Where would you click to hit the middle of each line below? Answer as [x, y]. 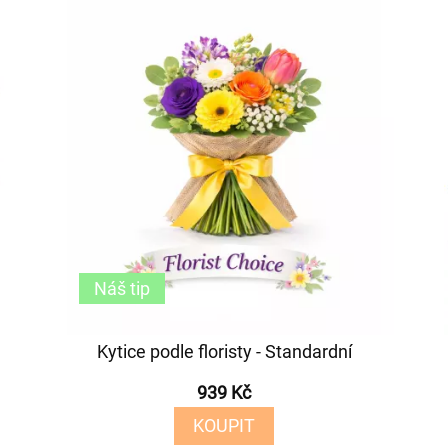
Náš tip [122, 288]
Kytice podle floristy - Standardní [224, 351]
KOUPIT [224, 425]
